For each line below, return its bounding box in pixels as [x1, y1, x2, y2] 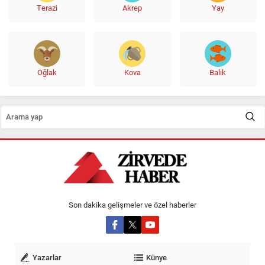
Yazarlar [33, 252, 62, 263]
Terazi [37, 2, 58, 14]
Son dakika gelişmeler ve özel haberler [69, 199, 196, 211]
